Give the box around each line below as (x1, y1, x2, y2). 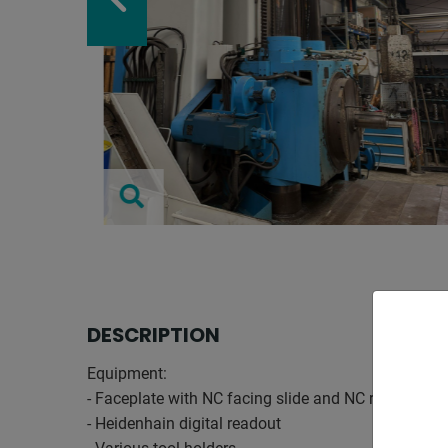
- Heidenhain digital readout (87, 414, 281, 433)
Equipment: (87, 364, 167, 383)
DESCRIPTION (87, 321, 220, 349)
